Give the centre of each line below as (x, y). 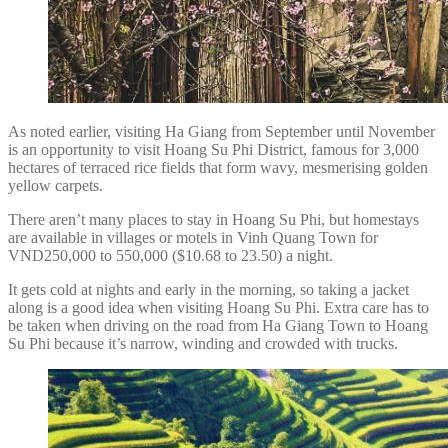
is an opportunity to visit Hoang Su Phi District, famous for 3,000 (213, 149)
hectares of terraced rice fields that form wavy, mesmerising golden (218, 167)
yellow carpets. (55, 185)
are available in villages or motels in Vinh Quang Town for (193, 237)
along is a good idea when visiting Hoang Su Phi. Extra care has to (218, 307)
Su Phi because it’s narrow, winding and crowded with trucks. (203, 343)
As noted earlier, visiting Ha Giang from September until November (221, 131)
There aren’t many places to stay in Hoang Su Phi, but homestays (213, 219)
